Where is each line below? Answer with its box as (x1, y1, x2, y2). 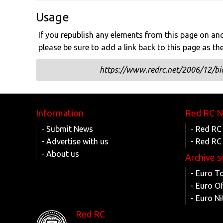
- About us (41, 149, 79, 158)
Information (36, 108, 84, 118)
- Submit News (41, 124, 93, 133)
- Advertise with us (41, 137, 109, 146)
